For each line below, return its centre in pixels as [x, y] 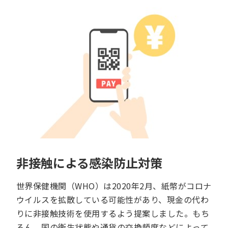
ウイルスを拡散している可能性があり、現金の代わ [113, 200]
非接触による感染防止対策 [89, 163]
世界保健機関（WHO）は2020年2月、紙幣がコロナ [114, 186]
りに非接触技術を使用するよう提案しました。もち [113, 213]
